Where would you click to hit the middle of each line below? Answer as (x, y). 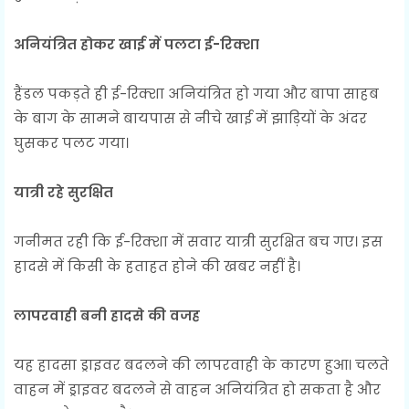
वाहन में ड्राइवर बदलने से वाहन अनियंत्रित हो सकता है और (197, 390)
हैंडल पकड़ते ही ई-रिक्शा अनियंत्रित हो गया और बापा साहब (196, 94)
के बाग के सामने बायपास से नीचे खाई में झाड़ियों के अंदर (190, 119)
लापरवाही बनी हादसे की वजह (107, 316)
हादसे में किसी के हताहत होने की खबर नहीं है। (157, 267)
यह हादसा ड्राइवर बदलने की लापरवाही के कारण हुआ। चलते (201, 365)
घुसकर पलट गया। (71, 143)
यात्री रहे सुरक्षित (63, 193)
